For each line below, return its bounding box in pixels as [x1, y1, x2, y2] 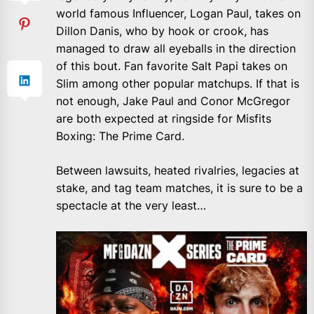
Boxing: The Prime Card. [56, 129, 184, 144]
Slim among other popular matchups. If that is [56, 76, 299, 91]
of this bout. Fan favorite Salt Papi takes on [56, 59, 287, 74]
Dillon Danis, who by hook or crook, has [56, 24, 268, 39]
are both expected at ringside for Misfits [56, 111, 271, 126]
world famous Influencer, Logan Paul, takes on [56, 6, 301, 21]
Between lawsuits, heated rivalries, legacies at [56, 163, 299, 178]
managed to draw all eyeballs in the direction [56, 41, 296, 56]
